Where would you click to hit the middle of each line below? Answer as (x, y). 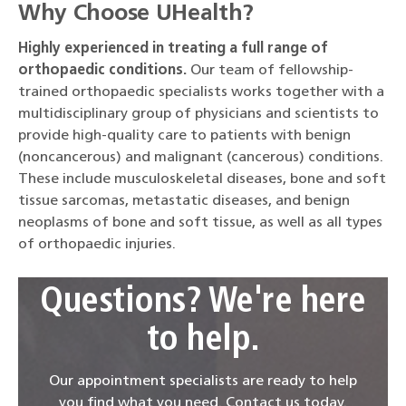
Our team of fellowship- (270, 70)
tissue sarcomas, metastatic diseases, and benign (184, 201)
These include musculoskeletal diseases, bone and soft (202, 179)
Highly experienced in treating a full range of (173, 48)
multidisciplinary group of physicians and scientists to (198, 114)
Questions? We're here (203, 303)
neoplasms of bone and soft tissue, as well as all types (200, 222)
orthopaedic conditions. (102, 70)
